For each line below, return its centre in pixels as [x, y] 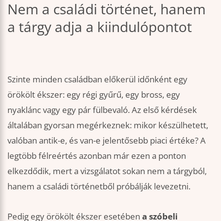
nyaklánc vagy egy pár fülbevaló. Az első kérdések [102, 110]
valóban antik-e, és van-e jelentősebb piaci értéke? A [107, 140]
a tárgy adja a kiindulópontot [100, 27]
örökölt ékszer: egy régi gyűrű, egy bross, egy [94, 94]
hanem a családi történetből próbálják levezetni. [99, 186]
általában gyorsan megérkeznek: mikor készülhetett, [108, 125]
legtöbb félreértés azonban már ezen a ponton [97, 155]
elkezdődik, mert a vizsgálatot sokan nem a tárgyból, [107, 171]
